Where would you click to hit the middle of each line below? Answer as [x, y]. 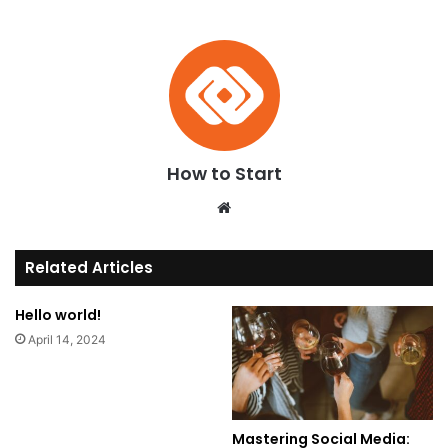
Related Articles [89, 268]
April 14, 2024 [67, 340]
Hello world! [58, 315]
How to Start [224, 174]
